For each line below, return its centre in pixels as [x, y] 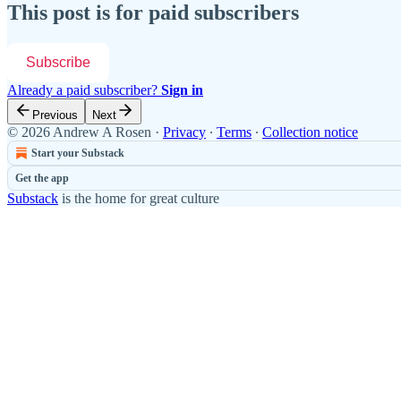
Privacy [184, 132]
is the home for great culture [139, 199]
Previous [55, 115]
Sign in [182, 90]
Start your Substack [78, 154]
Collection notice [310, 132]
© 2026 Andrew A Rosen [79, 132]
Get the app [42, 179]
